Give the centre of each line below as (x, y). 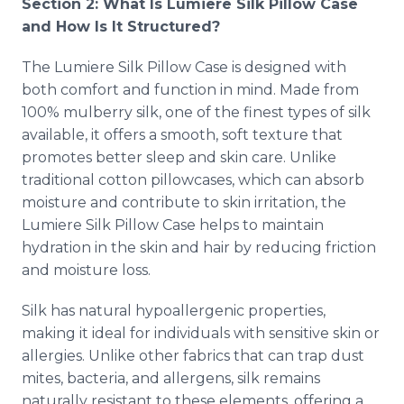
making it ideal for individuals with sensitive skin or (201, 333)
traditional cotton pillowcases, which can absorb (193, 180)
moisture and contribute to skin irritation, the (184, 202)
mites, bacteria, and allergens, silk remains (171, 378)
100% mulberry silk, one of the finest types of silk (196, 112)
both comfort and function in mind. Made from (190, 90)
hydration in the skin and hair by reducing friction (199, 248)
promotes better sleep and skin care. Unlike (179, 157)
